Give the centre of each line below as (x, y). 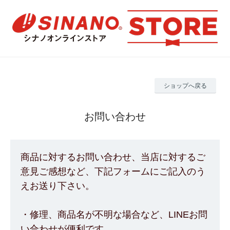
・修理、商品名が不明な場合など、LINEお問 (114, 215)
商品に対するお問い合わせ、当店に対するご (113, 157)
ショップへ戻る (185, 86)
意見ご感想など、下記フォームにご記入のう (113, 171)
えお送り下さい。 (57, 186)
